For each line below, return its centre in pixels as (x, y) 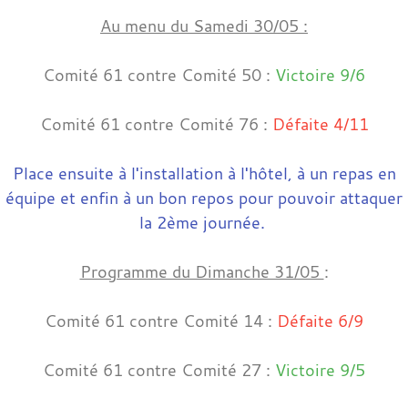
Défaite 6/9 (320, 320)
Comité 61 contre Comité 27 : (159, 369)
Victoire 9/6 (320, 74)
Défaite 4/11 (320, 123)
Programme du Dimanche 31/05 (202, 271)
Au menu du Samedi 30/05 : (204, 25)
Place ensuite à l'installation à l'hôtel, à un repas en (204, 173)
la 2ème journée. (202, 222)
